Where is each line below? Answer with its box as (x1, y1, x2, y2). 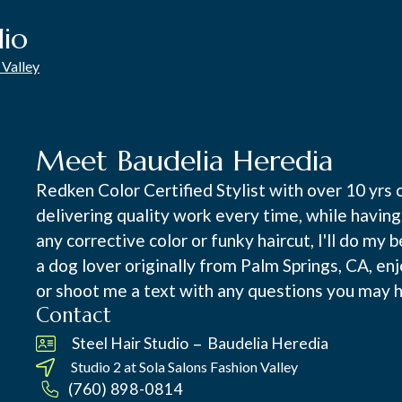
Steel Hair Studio (72, 334, 189, 353)
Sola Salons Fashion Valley (139, 358, 299, 375)
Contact (36, 302, 112, 328)
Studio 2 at (71, 358, 137, 375)
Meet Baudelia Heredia (36, 143, 334, 179)
